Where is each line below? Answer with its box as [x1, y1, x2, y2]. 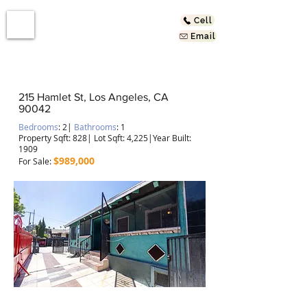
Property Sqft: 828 [19, 132, 87, 143]
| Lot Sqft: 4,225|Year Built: [87, 132, 191, 143]
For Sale [19, 156, 49, 167]
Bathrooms [74, 121, 116, 132]
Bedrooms [19, 121, 58, 132]
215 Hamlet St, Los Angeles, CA [19, 91, 169, 103]
